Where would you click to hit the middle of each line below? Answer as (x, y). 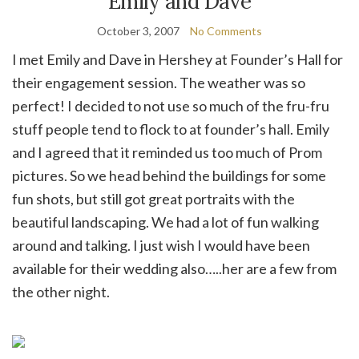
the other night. (61, 292)
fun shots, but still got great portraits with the (153, 199)
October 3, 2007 (138, 31)
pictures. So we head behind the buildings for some (169, 176)
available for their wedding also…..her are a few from (174, 269)
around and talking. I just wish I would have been (161, 246)
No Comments (226, 31)
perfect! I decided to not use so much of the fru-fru (171, 106)
